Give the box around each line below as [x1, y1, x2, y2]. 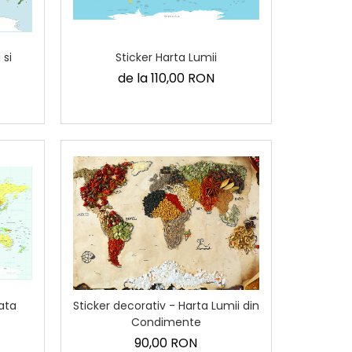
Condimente [130, 314, 201, 331]
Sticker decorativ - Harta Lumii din [72, 298, 259, 314]
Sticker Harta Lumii [115, 49, 217, 65]
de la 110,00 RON [117, 68, 214, 87]
